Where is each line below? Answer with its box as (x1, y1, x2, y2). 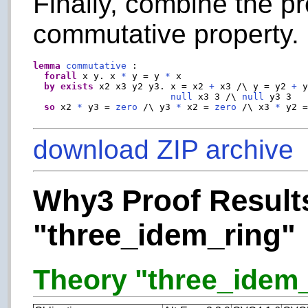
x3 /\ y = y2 (214, 80, 292, 91)
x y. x (77, 70, 122, 81)
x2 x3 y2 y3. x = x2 (93, 80, 210, 91)
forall (44, 70, 78, 81)
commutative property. (33, 19, 300, 49)
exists (60, 80, 94, 91)
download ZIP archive (33, 134, 294, 164)
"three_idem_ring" (33, 217, 296, 252)
